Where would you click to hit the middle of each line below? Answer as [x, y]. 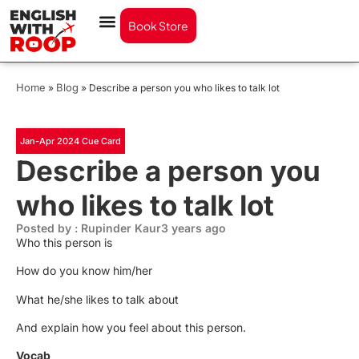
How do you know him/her [84, 271]
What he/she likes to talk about [97, 299]
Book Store [158, 26]
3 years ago [194, 228]
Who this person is [64, 242]
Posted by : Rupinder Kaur [89, 228]
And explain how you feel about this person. [131, 327]
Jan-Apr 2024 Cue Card [71, 141]
